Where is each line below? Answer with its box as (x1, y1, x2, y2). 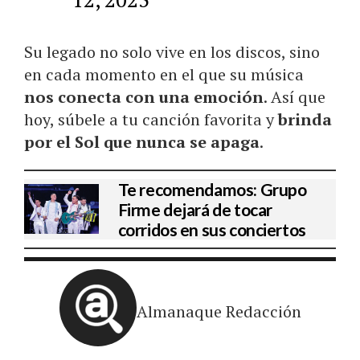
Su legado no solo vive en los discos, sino (24, 40, 320, 63)
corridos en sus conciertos (117, 219, 306, 239)
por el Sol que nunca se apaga (24, 130, 260, 153)
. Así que (264, 85, 325, 108)
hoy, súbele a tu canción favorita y (24, 108, 278, 130)
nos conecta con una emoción (24, 85, 264, 108)
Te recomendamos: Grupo (117, 178, 307, 199)
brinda (278, 108, 332, 130)
